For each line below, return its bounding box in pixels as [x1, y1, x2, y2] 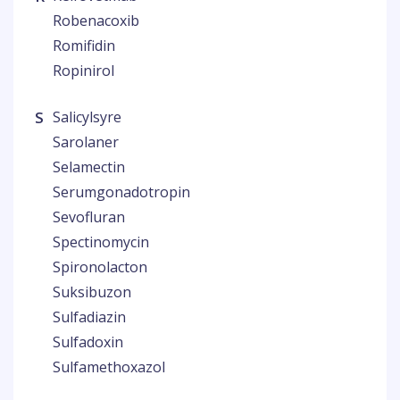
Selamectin [53, 157, 125, 177]
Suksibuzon [53, 282, 131, 302]
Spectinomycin [53, 232, 149, 252]
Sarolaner [53, 132, 119, 152]
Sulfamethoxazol [53, 357, 165, 377]
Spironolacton [53, 257, 147, 277]
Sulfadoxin [53, 332, 123, 352]
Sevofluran [53, 207, 125, 227]
